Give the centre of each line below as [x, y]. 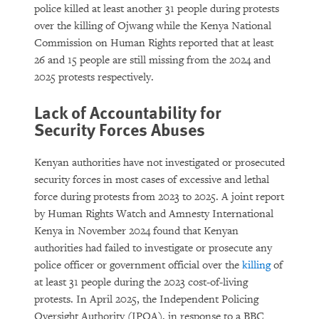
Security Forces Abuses [120, 129]
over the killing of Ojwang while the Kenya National [153, 26]
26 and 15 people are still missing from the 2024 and [152, 60]
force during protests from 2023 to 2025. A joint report [159, 197]
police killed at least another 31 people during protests [157, 9]
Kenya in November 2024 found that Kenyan [136, 231]
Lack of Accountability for [128, 112]
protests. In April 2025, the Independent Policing [146, 299]
